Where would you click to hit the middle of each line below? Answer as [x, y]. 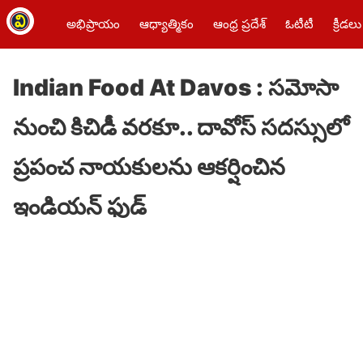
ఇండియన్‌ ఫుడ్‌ [80, 207]
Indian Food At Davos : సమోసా [176, 88]
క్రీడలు [347, 24]
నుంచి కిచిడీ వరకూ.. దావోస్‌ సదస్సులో [181, 127]
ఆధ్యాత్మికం [167, 24]
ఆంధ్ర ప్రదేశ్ [239, 24]
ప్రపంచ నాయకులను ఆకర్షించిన [149, 167]
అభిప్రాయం [93, 24]
